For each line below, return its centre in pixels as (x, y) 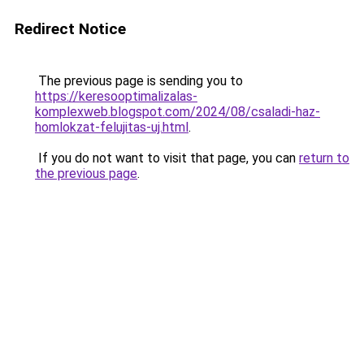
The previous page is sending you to (139, 81)
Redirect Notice (70, 29)
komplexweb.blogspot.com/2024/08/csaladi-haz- (178, 112)
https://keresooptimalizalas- (116, 96)
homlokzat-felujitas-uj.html (112, 127)
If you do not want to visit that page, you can (167, 158)
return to (324, 158)
